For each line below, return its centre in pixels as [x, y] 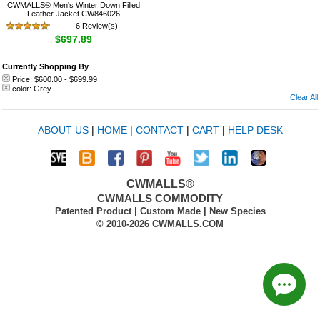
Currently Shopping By [45, 66]
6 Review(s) [97, 25]
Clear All [304, 97]
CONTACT [159, 130]
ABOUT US [63, 130]
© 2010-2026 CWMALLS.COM [160, 224]
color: [23, 89]
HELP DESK [255, 130]
